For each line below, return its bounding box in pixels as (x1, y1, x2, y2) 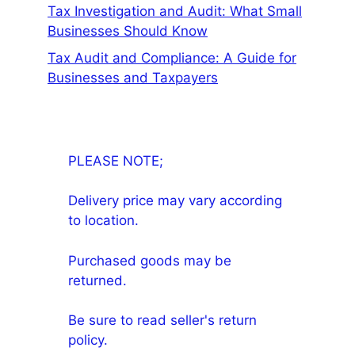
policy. (68, 332, 109, 349)
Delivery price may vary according (68, 193, 283, 209)
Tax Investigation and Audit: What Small (48, 3, 302, 20)
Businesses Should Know (48, 23, 208, 40)
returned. (68, 272, 128, 288)
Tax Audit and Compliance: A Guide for (48, 49, 296, 66)
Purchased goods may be (68, 252, 232, 269)
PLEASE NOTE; (68, 152, 164, 169)
